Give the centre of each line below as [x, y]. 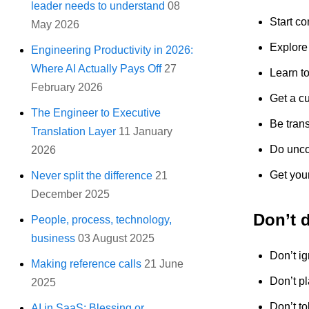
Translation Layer [74, 132]
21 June [164, 264]
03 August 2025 [117, 239]
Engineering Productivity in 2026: [112, 50]
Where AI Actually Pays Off [97, 69]
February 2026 [67, 88]
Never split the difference [92, 176]
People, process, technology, [102, 220]
